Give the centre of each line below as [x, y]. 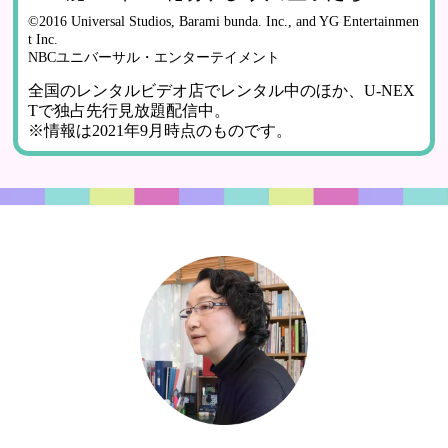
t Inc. [43, 39]
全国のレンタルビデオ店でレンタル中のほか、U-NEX [222, 91]
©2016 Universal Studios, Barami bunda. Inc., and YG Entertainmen [224, 21]
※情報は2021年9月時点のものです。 [160, 131]
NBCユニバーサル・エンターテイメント [154, 57]
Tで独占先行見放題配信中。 [129, 111]
